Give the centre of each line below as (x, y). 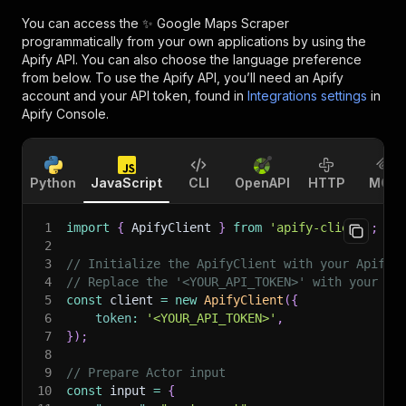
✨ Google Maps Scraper (216, 23)
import (88, 227)
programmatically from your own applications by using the (194, 41)
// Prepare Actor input (146, 372)
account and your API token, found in (133, 96)
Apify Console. (65, 114)
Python (53, 183)
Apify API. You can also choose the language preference (192, 59)
